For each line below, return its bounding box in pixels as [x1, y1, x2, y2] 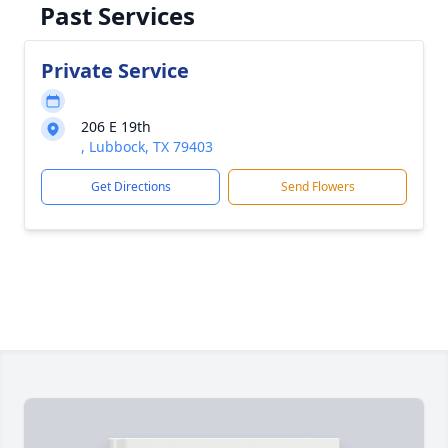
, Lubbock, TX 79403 [81, 137, 213, 156]
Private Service [41, 57, 189, 84]
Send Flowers [280, 178, 355, 195]
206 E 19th [81, 117, 151, 136]
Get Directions [90, 178, 171, 195]
